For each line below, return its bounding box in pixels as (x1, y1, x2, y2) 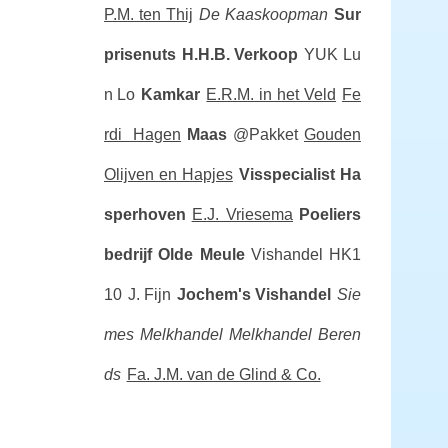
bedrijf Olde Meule (103, 246, 245, 263)
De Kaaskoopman (198, 6, 329, 23)
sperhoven (103, 206, 186, 223)
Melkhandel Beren (228, 326, 362, 343)
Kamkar (141, 86, 201, 103)
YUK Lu (304, 46, 362, 63)
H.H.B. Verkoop (181, 46, 299, 63)
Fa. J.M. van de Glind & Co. (126, 366, 321, 383)
